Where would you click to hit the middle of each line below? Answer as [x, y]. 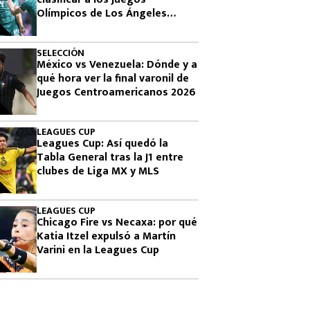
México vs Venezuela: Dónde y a [117, 65]
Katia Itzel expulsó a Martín [106, 236]
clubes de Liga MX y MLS [98, 171]
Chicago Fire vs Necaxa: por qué [117, 222]
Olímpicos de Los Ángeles [102, 13]
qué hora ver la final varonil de [113, 79]
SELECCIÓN [61, 53]
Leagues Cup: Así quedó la [102, 144]
